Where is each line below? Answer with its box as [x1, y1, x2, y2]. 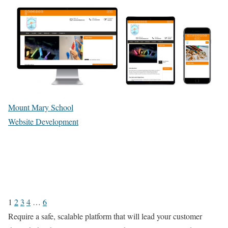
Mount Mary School [8, 101, 73, 112]
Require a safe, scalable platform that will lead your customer [8, 210, 202, 221]
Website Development [8, 116, 78, 127]
